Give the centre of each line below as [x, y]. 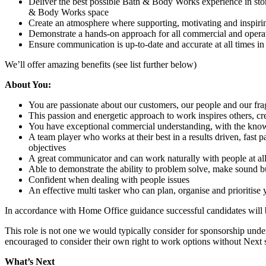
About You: [28, 84]
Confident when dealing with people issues [109, 179]
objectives [47, 147]
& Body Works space [69, 12]
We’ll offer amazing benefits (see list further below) [101, 64]
